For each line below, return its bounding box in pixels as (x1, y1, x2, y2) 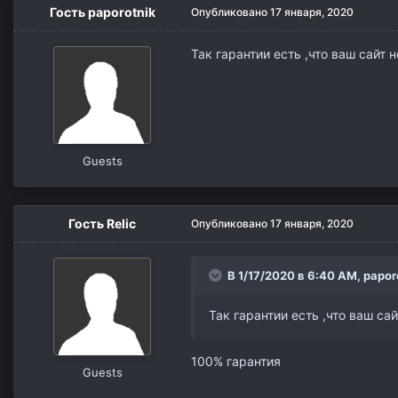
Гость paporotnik (49, 4, 155, 20)
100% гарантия (191, 353, 284, 369)
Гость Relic (68, 215, 136, 231)
